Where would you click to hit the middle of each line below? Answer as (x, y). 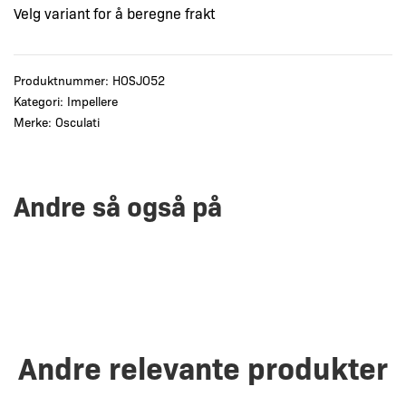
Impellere (92, 101)
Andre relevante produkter (203, 367)
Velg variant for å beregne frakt (114, 14)
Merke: (34, 122)
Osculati (77, 122)
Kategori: (40, 101)
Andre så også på (118, 206)
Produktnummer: (63, 80)
